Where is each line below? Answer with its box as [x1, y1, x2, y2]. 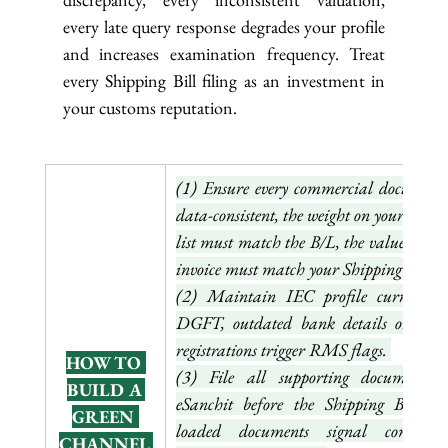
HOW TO [65, 351, 146, 375]
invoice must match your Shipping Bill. [175, 257, 439, 281]
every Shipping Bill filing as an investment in [62, 69, 386, 93]
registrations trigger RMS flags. [175, 338, 391, 362]
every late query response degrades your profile [62, 15, 386, 39]
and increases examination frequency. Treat [62, 42, 386, 66]
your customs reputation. [62, 96, 237, 120]
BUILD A [66, 378, 145, 402]
